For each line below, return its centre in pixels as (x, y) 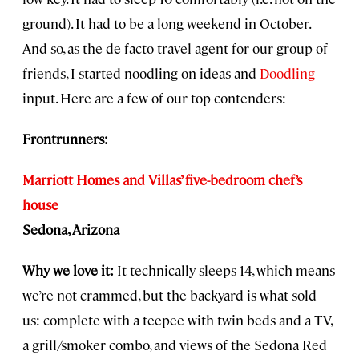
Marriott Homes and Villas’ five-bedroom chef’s (162, 180)
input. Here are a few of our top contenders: (154, 98)
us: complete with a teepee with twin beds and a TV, (177, 320)
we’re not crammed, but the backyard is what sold (169, 295)
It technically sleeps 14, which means (226, 270)
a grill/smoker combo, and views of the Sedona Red (175, 345)
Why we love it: (70, 270)
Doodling (287, 73)
